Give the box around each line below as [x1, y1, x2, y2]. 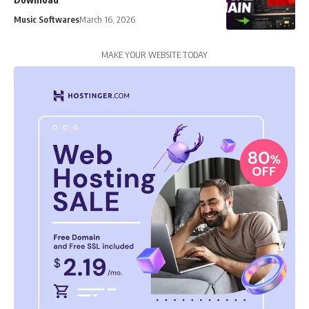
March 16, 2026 [79, 14, 135, 26]
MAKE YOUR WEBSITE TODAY [101, 49, 208, 61]
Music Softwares [14, 14, 79, 26]
